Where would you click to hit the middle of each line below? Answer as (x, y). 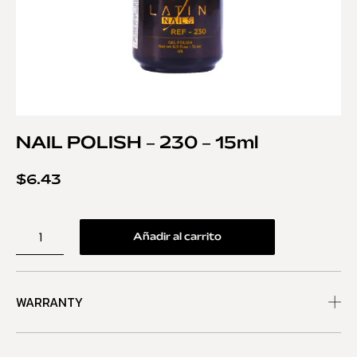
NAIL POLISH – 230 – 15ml (137, 143)
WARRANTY (49, 302)
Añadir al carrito (178, 237)
